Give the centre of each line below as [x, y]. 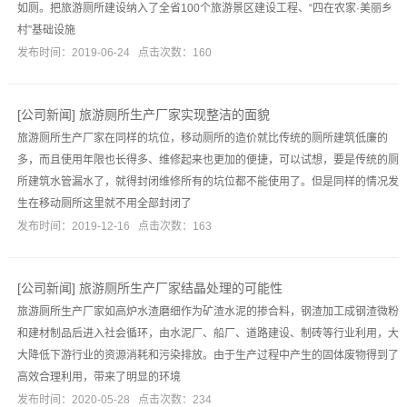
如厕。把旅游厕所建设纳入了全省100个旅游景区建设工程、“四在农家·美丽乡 [204, 8]
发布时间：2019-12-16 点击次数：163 [114, 226]
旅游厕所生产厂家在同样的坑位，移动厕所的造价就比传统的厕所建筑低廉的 [202, 138]
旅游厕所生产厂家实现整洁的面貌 [174, 114]
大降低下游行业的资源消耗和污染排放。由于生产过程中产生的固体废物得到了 [208, 355]
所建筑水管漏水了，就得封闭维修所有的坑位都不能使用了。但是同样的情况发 [208, 182]
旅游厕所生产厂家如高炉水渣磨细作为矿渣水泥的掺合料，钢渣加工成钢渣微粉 [208, 312]
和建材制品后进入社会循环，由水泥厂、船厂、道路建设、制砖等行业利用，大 [208, 333]
